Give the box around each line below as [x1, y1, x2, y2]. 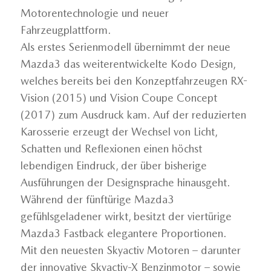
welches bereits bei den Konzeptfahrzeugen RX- [20, 74, 247, 88]
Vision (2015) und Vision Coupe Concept [20, 91, 217, 105]
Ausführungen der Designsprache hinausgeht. [20, 176, 230, 189]
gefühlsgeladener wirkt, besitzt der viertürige [20, 210, 232, 223]
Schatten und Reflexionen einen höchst [20, 142, 202, 155]
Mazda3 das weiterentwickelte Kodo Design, [20, 57, 235, 71]
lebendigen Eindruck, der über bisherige [20, 159, 207, 172]
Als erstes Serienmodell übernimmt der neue [20, 41, 230, 54]
